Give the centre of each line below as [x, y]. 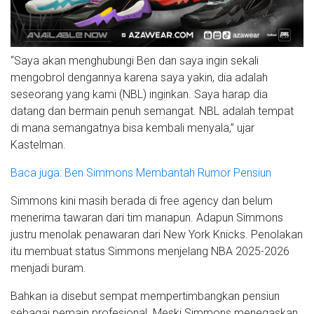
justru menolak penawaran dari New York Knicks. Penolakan [157, 234]
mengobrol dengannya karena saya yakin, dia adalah [139, 77]
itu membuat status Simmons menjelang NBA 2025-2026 [150, 251]
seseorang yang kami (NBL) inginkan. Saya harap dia [139, 94]
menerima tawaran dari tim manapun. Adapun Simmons [147, 217]
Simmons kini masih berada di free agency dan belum [142, 200]
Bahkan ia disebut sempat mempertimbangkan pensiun [145, 296]
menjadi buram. [48, 268]
